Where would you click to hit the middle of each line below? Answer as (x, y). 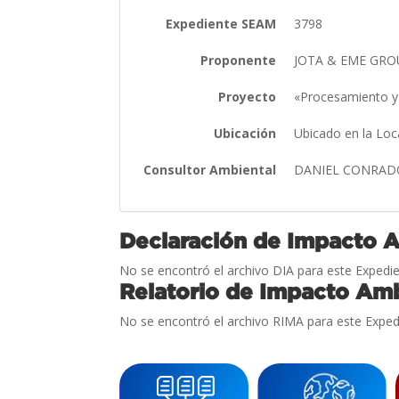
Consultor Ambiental (210, 169)
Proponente (239, 60)
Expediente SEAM (221, 23)
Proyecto (248, 96)
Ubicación (245, 133)
